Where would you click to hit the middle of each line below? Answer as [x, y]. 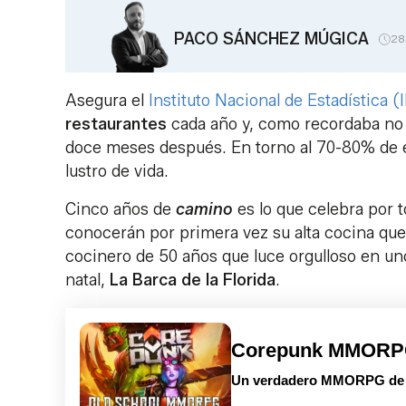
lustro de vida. [119, 172]
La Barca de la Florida [193, 280]
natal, [87, 280]
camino [204, 210]
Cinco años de [121, 210]
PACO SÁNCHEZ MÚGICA [271, 39]
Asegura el [107, 101]
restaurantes [116, 125]
